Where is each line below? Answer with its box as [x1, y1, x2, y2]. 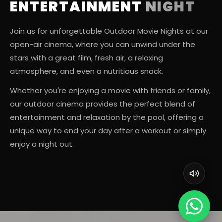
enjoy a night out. [10, 139, 74, 150]
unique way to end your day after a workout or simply [10, 125, 206, 136]
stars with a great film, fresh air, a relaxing [10, 53, 163, 63]
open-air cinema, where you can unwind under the [10, 39, 195, 50]
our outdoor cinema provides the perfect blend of [10, 99, 195, 110]
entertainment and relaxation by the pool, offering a [10, 112, 204, 123]
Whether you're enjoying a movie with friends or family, [10, 85, 211, 96]
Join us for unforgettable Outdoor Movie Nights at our [10, 26, 208, 37]
